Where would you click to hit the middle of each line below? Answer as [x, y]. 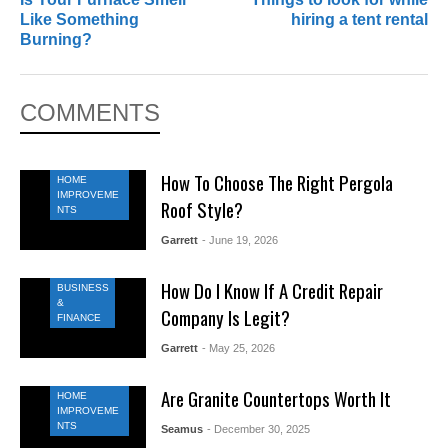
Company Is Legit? [225, 317]
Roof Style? [201, 209]
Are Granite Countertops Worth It [275, 398]
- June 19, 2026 [239, 239]
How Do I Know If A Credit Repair [271, 290]
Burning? [56, 39]
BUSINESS [82, 288]
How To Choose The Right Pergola [276, 182]
